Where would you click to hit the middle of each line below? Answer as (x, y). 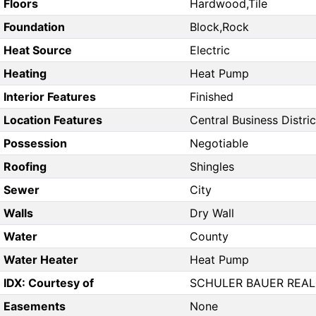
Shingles (212, 167)
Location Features (53, 120)
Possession (35, 144)
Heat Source (37, 50)
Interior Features (49, 97)
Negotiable (219, 144)
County (209, 237)
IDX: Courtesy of (48, 283)
